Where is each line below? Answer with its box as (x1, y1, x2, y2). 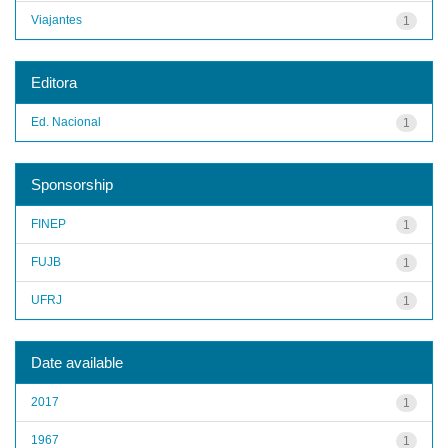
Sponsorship (31, 175, 113, 193)
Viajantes (31, 12, 82, 27)
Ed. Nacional (31, 114, 101, 129)
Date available (31, 353, 123, 371)
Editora (31, 73, 77, 91)
